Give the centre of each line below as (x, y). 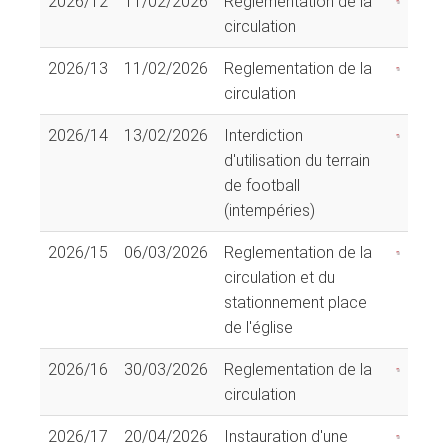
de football (262, 185)
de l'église (258, 327)
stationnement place (295, 302)
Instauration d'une (286, 436)
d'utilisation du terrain (297, 160)
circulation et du (279, 277)
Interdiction (263, 135)
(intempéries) (269, 210)
